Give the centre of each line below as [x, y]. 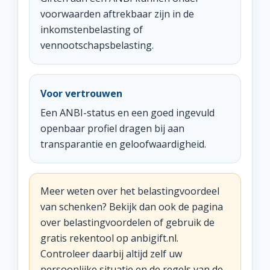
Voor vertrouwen [81, 93]
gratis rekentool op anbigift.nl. [109, 238]
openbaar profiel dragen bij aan [112, 128]
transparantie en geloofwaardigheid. [123, 144]
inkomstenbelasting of [92, 30]
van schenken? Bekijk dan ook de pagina [132, 207]
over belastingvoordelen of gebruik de [127, 222]
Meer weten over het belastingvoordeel [130, 191]
